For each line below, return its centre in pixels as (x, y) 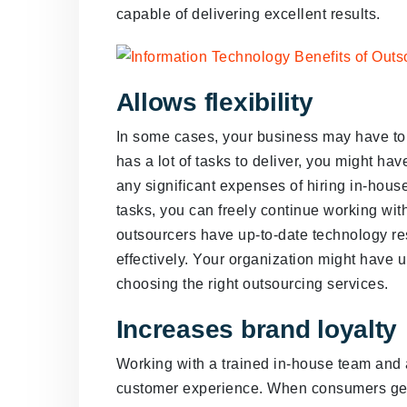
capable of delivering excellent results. (250, 15)
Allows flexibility (214, 103)
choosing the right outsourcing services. (254, 284)
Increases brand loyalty (257, 330)
